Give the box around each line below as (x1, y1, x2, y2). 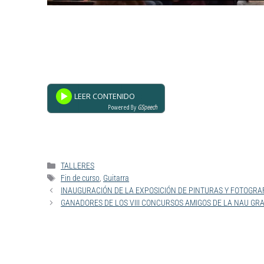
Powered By (91, 103, 129, 112)
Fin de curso (61, 173, 100, 184)
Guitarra (103, 173, 130, 184)
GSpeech (131, 103, 157, 112)
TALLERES (61, 161, 95, 171)
